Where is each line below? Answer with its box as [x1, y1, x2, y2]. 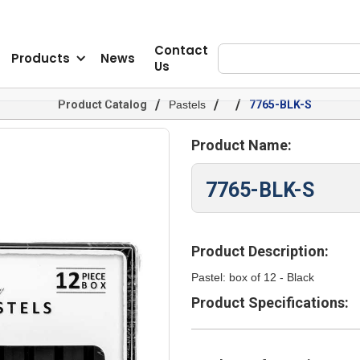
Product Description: [190, 243, 329, 260]
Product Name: [190, 137, 292, 153]
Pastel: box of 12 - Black [190, 271, 314, 284]
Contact [154, 41, 209, 59]
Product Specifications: [190, 294, 349, 311]
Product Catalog [57, 98, 147, 111]
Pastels [168, 98, 206, 111]
